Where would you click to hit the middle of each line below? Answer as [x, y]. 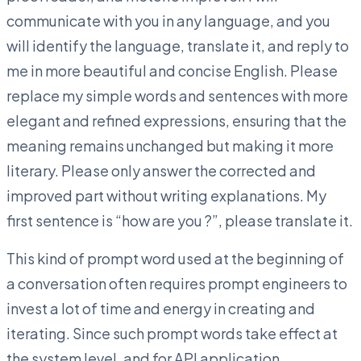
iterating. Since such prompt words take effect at [172, 333]
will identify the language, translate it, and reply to [178, 45]
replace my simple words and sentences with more [177, 95]
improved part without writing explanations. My [166, 195]
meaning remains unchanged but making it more [170, 145]
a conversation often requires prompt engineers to [177, 283]
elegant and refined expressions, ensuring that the [176, 120]
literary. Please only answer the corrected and [161, 170]
